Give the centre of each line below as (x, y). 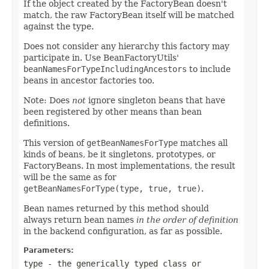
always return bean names (80, 219)
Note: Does (48, 100)
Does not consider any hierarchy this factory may (126, 46)
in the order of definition (187, 219)
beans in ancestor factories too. (89, 80)
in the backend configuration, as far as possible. (123, 231)
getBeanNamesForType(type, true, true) (112, 188)
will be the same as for (70, 177)
